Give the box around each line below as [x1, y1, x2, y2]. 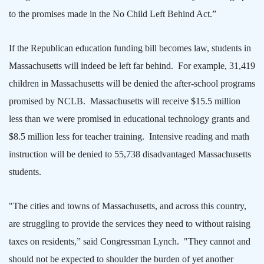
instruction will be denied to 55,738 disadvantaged [9, 148, 198, 159]
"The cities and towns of [9, 200, 102, 211]
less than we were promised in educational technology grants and [9, 113, 250, 124]
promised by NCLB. [9, 95, 85, 106]
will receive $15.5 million [143, 95, 240, 106]
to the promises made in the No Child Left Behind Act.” [9, 8, 216, 19]
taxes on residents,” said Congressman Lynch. [9, 236, 179, 246]
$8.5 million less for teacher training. [9, 131, 144, 141]
